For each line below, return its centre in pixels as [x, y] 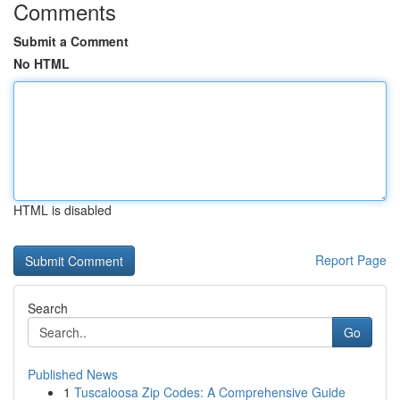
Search [48, 308]
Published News [73, 374]
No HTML [42, 63]
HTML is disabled [62, 210]
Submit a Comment [71, 41]
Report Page [351, 260]
